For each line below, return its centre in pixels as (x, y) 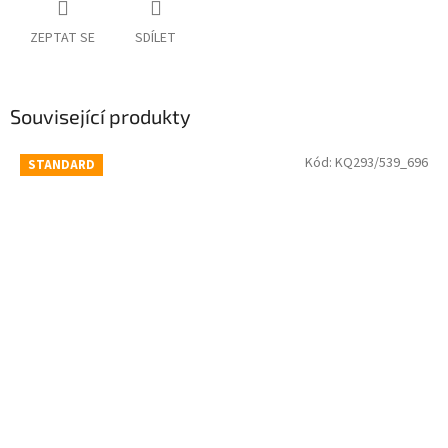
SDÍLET (155, 38)
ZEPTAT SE (62, 38)
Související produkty (100, 116)
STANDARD (61, 164)
